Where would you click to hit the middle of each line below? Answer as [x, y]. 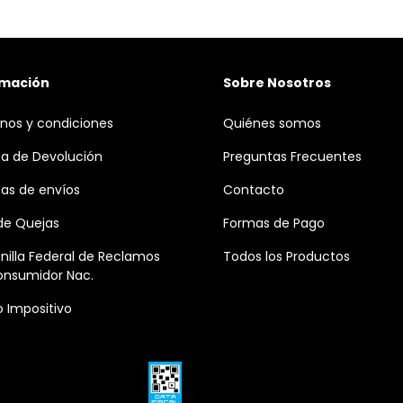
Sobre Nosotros [277, 82]
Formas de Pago [274, 223]
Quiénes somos [272, 123]
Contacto [254, 189]
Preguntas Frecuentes [292, 156]
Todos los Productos [287, 256]
